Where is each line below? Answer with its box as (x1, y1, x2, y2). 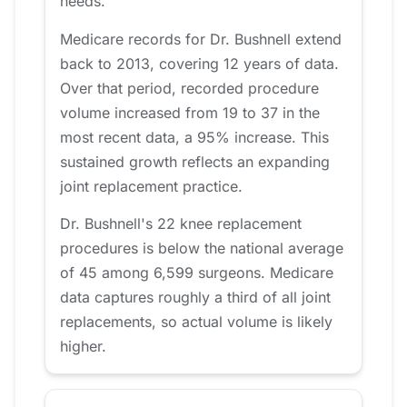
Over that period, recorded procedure (60, 78, 319, 97)
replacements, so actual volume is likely (60, 313, 333, 332)
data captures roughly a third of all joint (60, 288, 331, 307)
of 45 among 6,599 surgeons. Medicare (60, 263, 333, 283)
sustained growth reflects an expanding (60, 152, 330, 171)
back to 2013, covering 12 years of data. (60, 54, 339, 73)
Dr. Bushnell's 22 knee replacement (60, 214, 302, 233)
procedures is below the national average (60, 239, 343, 258)
